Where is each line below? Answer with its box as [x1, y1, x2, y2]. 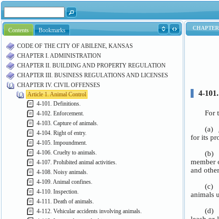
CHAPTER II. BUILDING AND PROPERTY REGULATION [17, 62, 166, 69]
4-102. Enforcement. [37, 109, 84, 117]
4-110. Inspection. [37, 188, 79, 195]
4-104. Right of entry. [37, 129, 87, 136]
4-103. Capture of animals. [37, 119, 98, 127]
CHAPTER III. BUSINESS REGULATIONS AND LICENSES [17, 71, 168, 79]
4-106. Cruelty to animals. [37, 149, 97, 156]
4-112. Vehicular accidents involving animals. [37, 207, 142, 215]
